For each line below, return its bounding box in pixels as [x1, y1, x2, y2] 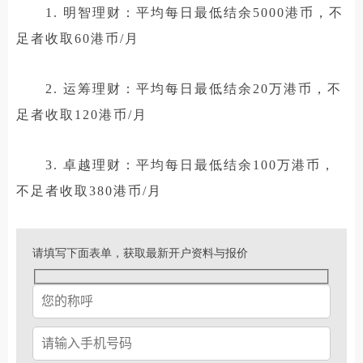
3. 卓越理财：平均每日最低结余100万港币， [16, 157, 335, 172]
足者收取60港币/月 [16, 31, 139, 45]
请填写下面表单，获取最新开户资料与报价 [32, 246, 248, 259]
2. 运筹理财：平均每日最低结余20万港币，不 [16, 81, 342, 96]
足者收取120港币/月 [16, 107, 147, 122]
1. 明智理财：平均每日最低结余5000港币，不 [16, 5, 344, 19]
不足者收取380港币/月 [16, 183, 162, 198]
